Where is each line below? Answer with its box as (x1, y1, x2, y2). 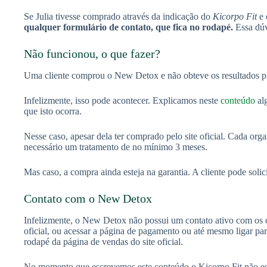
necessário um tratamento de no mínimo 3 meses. (24, 141, 207, 152)
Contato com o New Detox (24, 191, 152, 205)
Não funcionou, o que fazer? (24, 46, 160, 60)
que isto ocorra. (24, 105, 82, 116)
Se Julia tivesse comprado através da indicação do (24, 11, 213, 21)
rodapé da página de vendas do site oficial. (24, 236, 183, 247)
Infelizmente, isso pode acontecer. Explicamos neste (24, 95, 221, 105)
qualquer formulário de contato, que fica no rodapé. (24, 21, 233, 32)
